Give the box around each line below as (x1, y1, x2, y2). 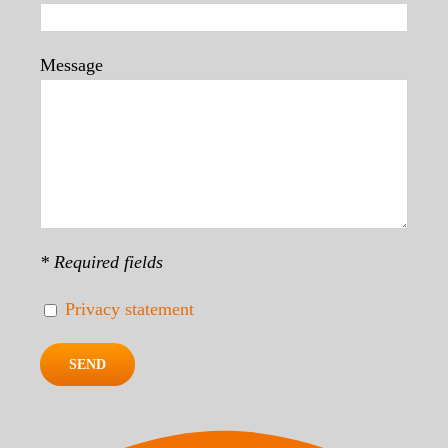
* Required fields (40, 251, 163, 272)
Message (40, 54, 103, 75)
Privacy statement (65, 298, 194, 319)
